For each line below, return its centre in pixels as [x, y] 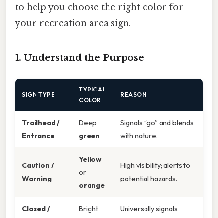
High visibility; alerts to [155, 165]
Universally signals [149, 208]
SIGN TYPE [39, 94]
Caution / [38, 165]
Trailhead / [41, 122]
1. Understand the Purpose [80, 57]
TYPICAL [93, 89]
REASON [134, 94]
